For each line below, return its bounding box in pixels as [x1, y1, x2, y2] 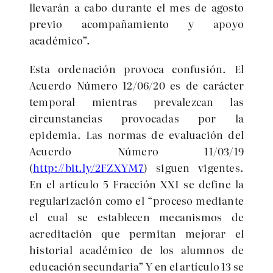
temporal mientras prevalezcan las [29, 94, 244, 109]
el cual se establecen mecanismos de [29, 209, 244, 224]
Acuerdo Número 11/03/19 [29, 143, 244, 158]
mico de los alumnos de [108, 242, 244, 257]
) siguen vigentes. [144, 160, 244, 175]
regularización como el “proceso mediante [29, 193, 244, 208]
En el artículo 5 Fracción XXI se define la [29, 176, 244, 191]
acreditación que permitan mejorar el [29, 225, 244, 241]
